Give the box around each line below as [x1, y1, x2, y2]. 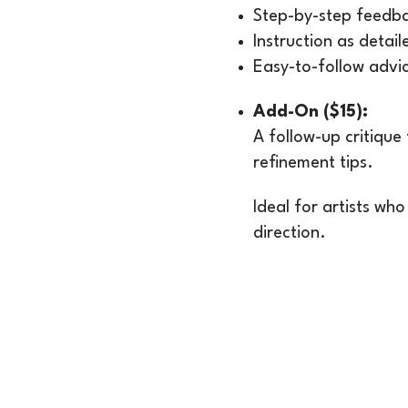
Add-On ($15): [253, 104, 369, 121]
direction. [253, 225, 327, 242]
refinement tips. [253, 155, 374, 172]
